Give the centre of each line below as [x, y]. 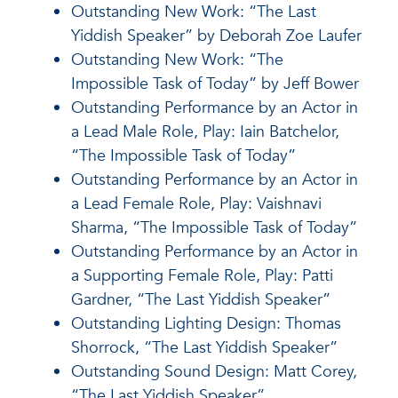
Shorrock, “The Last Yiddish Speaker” [204, 347]
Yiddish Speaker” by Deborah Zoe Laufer [216, 36]
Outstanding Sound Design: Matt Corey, [214, 371]
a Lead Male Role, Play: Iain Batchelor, [205, 131]
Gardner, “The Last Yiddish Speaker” [203, 299]
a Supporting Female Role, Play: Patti [202, 275]
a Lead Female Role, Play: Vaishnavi [196, 203]
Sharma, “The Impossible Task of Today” [214, 227]
